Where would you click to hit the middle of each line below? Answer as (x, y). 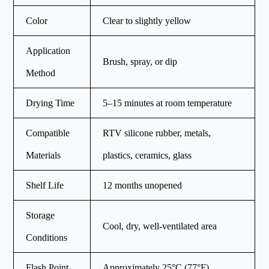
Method (41, 73)
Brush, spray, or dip (140, 61)
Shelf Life (45, 185)
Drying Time (50, 103)
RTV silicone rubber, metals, (157, 133)
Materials (44, 155)
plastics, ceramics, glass (147, 155)
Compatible (48, 133)
